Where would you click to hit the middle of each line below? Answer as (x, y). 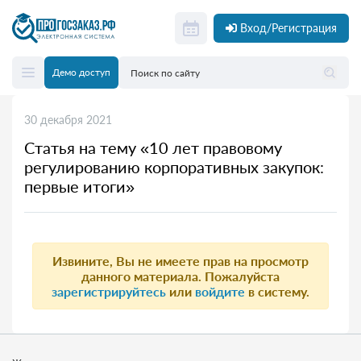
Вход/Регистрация (288, 28)
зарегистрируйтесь (109, 291)
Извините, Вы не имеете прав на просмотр (180, 261)
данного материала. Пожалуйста (180, 276)
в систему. (277, 291)
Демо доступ (81, 72)
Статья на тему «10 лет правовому (153, 147)
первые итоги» (79, 186)
